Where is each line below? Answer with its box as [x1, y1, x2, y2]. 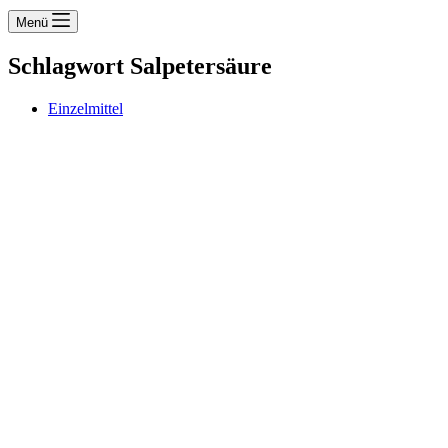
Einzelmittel [48, 99, 123, 117]
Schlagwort [8, 52, 124, 79]
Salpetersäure [124, 52, 272, 79]
